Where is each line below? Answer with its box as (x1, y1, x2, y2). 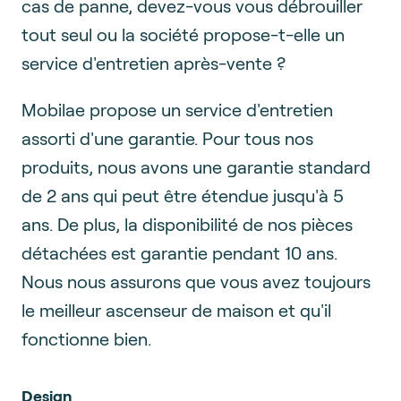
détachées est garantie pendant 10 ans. (21, 241, 337, 263)
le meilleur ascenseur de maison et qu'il (21, 298, 331, 320)
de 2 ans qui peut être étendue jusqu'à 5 (21, 183, 344, 206)
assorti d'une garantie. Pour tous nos (21, 126, 313, 149)
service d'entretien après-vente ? (21, 51, 286, 73)
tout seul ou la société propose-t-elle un (21, 22, 345, 45)
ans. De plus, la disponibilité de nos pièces (21, 212, 353, 235)
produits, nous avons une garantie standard (21, 155, 371, 177)
